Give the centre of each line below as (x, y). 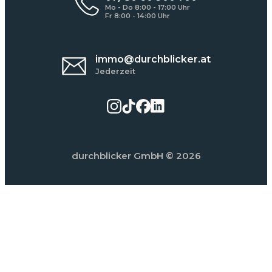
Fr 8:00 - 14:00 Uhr (138, 15)
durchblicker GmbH (117, 155)
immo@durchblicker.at (153, 59)
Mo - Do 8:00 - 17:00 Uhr (148, 7)
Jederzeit (115, 71)
